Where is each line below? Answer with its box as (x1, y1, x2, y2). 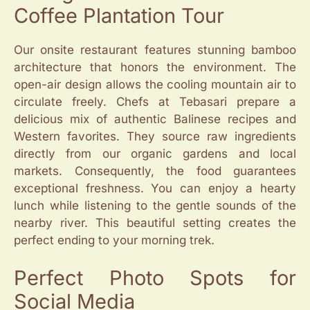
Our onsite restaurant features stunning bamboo (14, 42, 296, 57)
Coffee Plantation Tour (14, 3, 224, 28)
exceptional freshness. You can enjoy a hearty (14, 181, 296, 195)
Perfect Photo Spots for (14, 266, 296, 291)
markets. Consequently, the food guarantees (14, 163, 296, 178)
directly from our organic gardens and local (14, 146, 296, 161)
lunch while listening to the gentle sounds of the (14, 198, 296, 212)
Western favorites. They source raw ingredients (14, 129, 296, 143)
